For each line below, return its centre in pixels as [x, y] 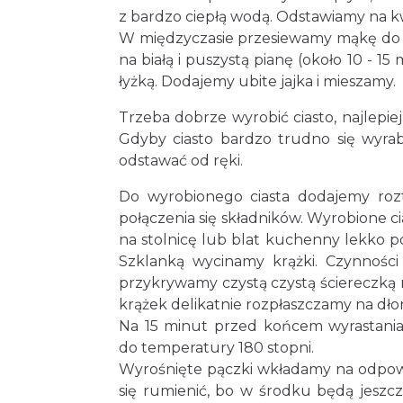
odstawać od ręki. [181, 161]
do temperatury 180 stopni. [216, 348]
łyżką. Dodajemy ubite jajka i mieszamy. [257, 81]
